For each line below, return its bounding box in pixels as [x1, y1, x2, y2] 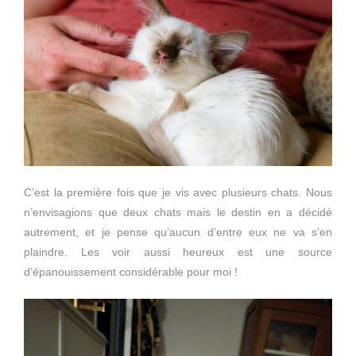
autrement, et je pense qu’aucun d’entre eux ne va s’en [24, 226, 332, 239]
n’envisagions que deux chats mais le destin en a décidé [24, 206, 332, 219]
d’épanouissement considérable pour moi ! [24, 265, 238, 279]
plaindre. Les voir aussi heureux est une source [24, 246, 332, 259]
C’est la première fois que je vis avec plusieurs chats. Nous [24, 186, 332, 199]
